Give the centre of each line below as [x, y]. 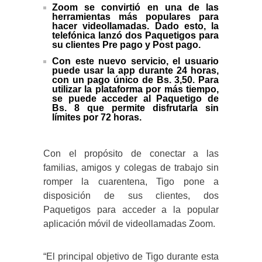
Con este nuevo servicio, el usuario [135, 61]
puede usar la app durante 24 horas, [135, 71]
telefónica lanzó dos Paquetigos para [135, 36]
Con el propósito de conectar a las [131, 154]
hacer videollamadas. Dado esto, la [135, 26]
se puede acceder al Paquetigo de [135, 99]
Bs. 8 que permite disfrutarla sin [135, 108]
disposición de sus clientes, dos [131, 196]
